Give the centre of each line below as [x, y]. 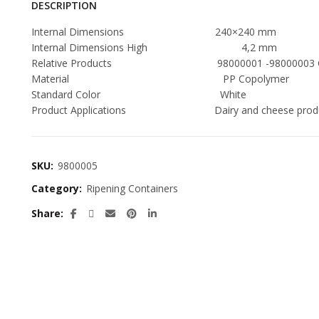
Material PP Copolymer [160, 79]
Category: [58, 188]
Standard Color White [139, 94]
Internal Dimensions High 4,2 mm [154, 47]
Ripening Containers [132, 188]
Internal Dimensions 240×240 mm [154, 32]
